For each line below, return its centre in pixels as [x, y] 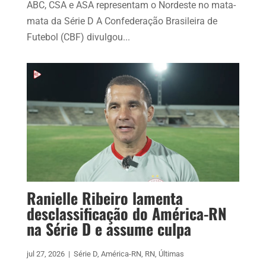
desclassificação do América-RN [126, 214]
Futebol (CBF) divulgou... [78, 37]
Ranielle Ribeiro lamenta [104, 198]
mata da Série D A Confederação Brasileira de [122, 21]
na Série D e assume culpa [109, 229]
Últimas [171, 254]
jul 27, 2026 [45, 254]
